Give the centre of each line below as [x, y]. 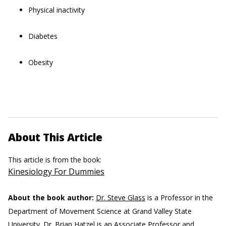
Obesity [41, 62]
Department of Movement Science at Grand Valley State [100, 211]
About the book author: [51, 197]
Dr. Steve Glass [121, 197]
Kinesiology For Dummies [56, 172]
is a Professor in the [179, 197]
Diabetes [43, 36]
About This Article [55, 137]
